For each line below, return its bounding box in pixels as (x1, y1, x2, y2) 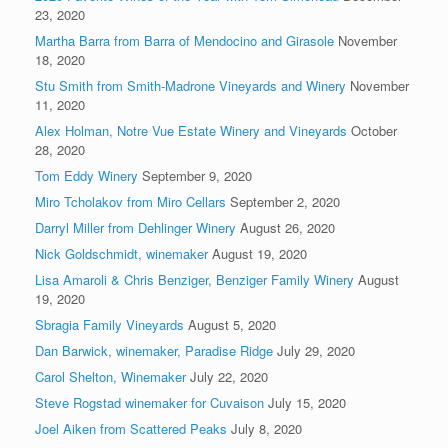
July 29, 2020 (277, 340, 355, 360)
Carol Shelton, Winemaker (35, 366, 186, 386)
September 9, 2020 (142, 165, 252, 185)
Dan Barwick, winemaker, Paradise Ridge (35, 340, 273, 360)
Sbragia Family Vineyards (35, 314, 184, 334)
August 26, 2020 (240, 217, 335, 237)
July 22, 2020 (190, 366, 268, 386)
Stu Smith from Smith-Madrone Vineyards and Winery (35, 75, 346, 95)
